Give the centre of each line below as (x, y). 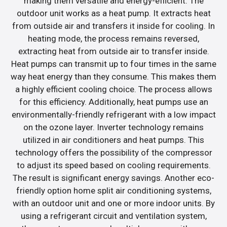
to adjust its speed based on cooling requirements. (113, 165)
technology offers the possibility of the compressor (113, 152)
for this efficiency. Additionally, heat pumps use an (113, 102)
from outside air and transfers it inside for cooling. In (113, 26)
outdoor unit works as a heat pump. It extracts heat (113, 13)
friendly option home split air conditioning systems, (113, 190)
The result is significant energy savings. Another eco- (113, 178)
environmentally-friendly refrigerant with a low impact (113, 114)
